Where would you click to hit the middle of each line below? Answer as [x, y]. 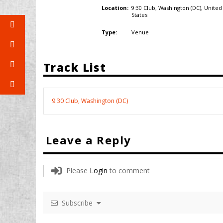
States [140, 14]
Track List [75, 67]
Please [78, 170]
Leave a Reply [89, 140]
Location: [115, 7]
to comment [129, 170]
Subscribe [77, 203]
